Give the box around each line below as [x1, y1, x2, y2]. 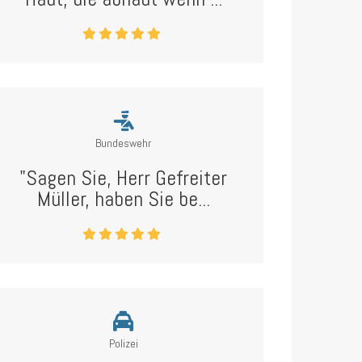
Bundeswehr [95, 136, 152, 150]
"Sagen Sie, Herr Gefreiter [19, 165, 228, 192]
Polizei [108, 336, 138, 351]
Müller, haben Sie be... [36, 186, 210, 213]
